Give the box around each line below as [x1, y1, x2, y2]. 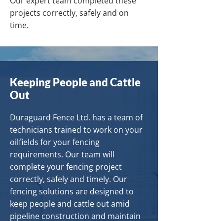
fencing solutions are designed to [10, 186, 134, 197]
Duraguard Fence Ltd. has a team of [10, 112, 143, 123]
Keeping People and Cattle [10, 75, 141, 89]
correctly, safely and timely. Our [10, 174, 127, 184]
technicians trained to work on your [10, 124, 143, 135]
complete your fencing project [10, 161, 122, 172]
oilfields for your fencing [10, 137, 100, 147]
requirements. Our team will [10, 149, 114, 160]
